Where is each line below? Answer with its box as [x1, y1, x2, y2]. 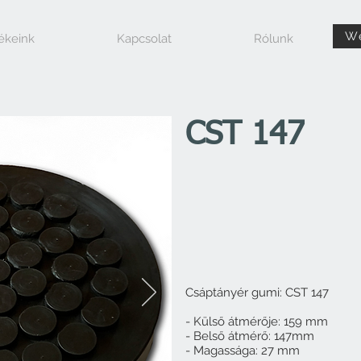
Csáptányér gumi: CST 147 [185, 285, 329, 300]
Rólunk [254, 31, 293, 46]
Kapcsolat [117, 31, 172, 46]
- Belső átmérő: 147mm [185, 329, 317, 343]
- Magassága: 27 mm [185, 343, 300, 358]
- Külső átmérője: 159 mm [185, 314, 331, 329]
